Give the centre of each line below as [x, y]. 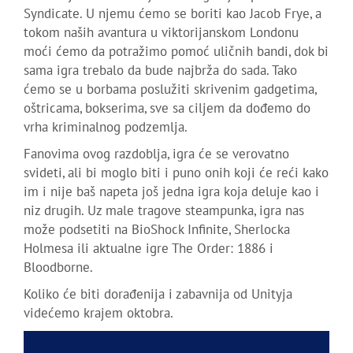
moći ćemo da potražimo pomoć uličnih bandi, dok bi [176, 52]
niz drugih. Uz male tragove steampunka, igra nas [164, 211]
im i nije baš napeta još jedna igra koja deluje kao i [171, 192]
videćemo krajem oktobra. [98, 313]
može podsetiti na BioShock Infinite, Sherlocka [157, 230]
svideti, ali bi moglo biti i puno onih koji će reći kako [176, 173]
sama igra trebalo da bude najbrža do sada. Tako [160, 71]
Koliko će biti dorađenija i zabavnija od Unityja [158, 294]
